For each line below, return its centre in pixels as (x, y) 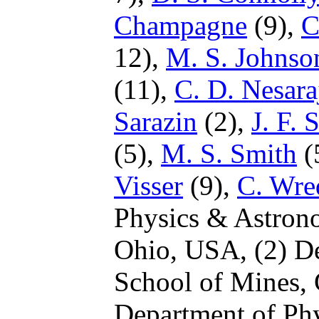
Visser (148, 185)
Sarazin (156, 121)
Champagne (181, 25)
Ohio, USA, (184, 250)
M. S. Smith (229, 153)
